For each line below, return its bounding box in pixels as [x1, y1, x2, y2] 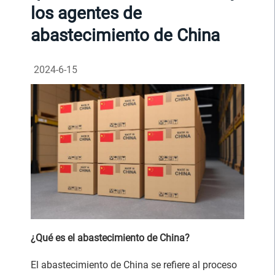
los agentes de [31, 3, 142, 23]
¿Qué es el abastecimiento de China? [31, 231, 190, 244]
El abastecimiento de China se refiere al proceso [31, 258, 237, 271]
